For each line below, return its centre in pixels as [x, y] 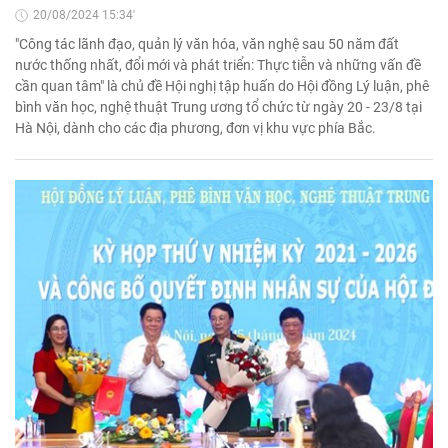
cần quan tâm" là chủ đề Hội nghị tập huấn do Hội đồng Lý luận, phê [222, 86]
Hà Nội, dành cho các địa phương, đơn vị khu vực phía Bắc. [195, 128]
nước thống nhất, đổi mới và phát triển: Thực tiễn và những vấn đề [218, 65]
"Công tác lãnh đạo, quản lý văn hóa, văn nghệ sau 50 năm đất [207, 44]
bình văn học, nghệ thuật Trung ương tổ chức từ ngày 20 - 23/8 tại [218, 107]
